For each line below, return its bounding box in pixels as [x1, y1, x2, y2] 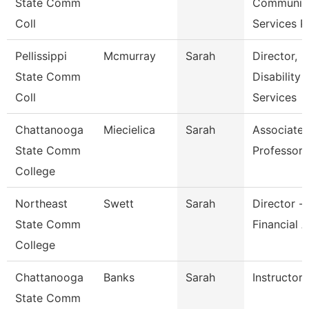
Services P [252, 17, 307, 30]
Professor [252, 143, 303, 157]
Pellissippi [15, 49, 67, 63]
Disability [252, 70, 301, 83]
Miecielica [103, 123, 155, 137]
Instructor [252, 270, 303, 284]
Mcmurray [103, 49, 156, 63]
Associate [252, 123, 303, 137]
